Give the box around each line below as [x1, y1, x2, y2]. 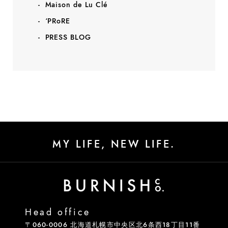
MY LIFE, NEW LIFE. [52, 136, 176, 152]
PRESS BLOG [45, 32, 91, 42]
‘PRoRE [45, 15, 70, 26]
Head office [25, 205, 91, 219]
